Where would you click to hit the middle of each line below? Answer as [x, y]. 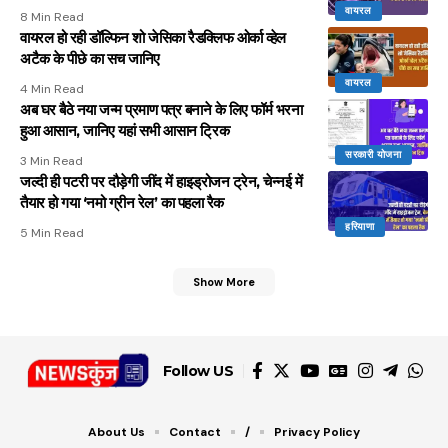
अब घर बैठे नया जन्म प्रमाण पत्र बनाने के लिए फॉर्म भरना [161, 109]
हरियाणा [360, 226]
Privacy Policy [317, 432]
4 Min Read [52, 88]
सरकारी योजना [373, 154]
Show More [224, 281]
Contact [195, 432]
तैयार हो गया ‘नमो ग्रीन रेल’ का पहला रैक [122, 202]
